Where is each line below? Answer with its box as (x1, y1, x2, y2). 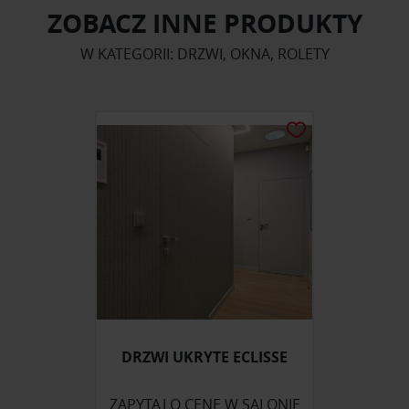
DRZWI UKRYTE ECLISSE (121, 347, 288, 368)
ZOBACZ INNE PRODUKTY (47, 5, 362, 42)
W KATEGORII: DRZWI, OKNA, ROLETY (79, 44, 330, 65)
